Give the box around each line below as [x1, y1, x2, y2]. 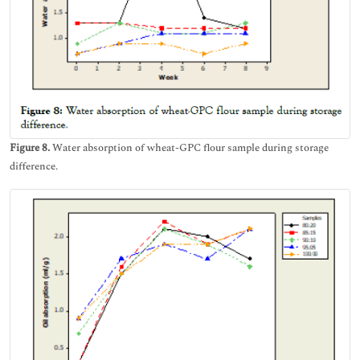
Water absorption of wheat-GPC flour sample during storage [50, 139, 329, 156]
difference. [10, 157, 58, 174]
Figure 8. [10, 139, 50, 156]
